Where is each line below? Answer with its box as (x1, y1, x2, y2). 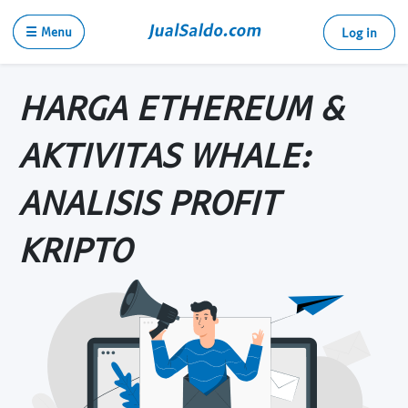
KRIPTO (18, 228, 131, 270)
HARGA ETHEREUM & (18, 86, 343, 127)
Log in (342, 25, 377, 40)
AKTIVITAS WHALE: (18, 133, 310, 175)
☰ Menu (25, 24, 72, 39)
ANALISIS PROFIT (18, 180, 279, 222)
